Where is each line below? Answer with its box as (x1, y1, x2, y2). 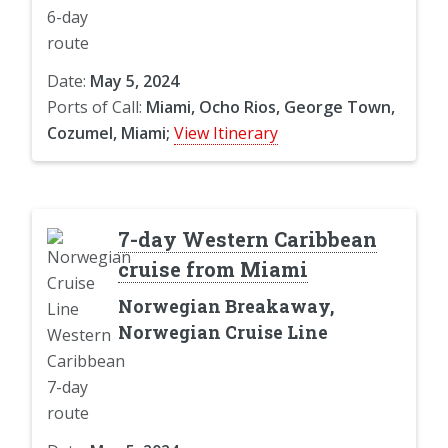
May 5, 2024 (90, 69, 179, 92)
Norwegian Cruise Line (117, 320, 328, 344)
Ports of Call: (47, 95, 146, 118)
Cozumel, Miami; (47, 121, 170, 144)
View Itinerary (174, 121, 278, 144)
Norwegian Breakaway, (117, 294, 334, 318)
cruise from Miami (117, 255, 308, 282)
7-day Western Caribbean (117, 225, 377, 252)
